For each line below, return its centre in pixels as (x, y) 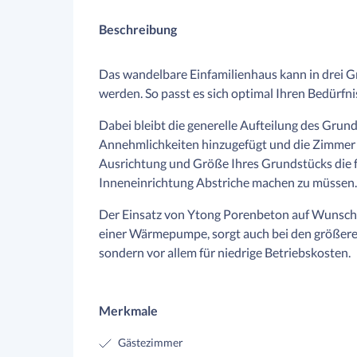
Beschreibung (138, 29)
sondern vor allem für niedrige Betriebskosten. (225, 252)
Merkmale (128, 310)
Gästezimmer (151, 342)
